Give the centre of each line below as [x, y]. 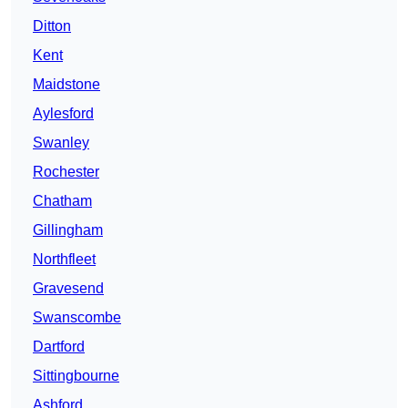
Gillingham [68, 230]
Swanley [61, 143]
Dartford [59, 347]
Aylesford [63, 114]
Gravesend [68, 289]
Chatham [62, 201]
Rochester [66, 172]
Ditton [52, 26]
